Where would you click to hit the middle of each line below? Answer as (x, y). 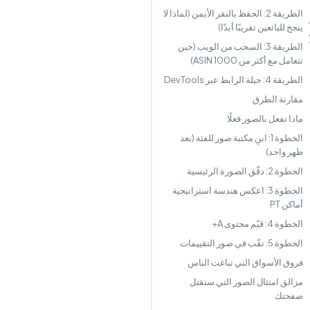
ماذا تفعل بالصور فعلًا (265, 118)
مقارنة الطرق (278, 99)
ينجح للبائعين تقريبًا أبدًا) (261, 27)
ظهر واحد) (284, 152)
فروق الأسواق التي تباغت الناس (245, 262)
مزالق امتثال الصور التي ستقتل (246, 282)
